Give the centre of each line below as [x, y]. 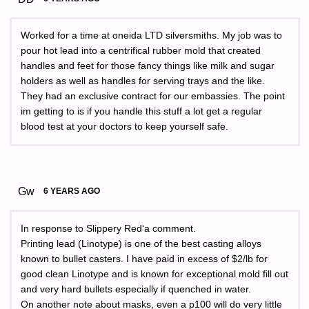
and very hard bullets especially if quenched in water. [136, 289]
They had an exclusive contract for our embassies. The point [153, 97]
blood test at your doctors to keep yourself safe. [124, 127]
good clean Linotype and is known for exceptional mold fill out [154, 274]
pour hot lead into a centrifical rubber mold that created [141, 51]
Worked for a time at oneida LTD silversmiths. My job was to [151, 36]
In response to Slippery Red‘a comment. [108, 228]
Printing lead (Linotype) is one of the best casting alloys [141, 243]
